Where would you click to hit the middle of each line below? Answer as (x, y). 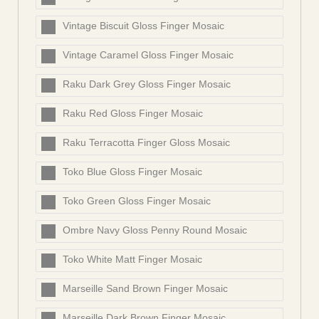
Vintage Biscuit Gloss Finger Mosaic (143, 26)
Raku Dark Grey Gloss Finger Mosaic (147, 84)
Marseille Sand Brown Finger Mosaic (145, 289)
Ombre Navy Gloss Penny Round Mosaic (155, 230)
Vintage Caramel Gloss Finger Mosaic (148, 55)
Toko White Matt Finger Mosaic (132, 260)
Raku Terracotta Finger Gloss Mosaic (146, 143)
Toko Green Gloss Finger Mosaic (137, 201)
